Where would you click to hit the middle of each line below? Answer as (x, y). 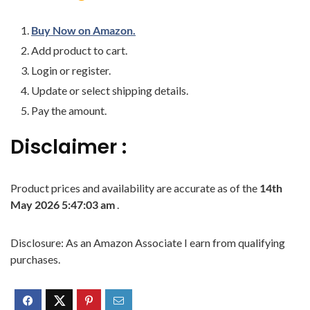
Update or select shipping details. (110, 90)
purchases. (35, 259)
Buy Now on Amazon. (83, 30)
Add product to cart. (79, 50)
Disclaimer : (69, 147)
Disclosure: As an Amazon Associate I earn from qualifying (148, 243)
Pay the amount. (69, 110)
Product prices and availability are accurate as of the (135, 188)
